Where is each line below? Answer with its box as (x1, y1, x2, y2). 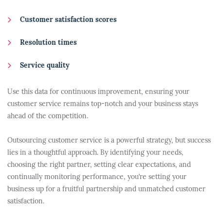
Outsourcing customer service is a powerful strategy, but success (7, 137, 211, 145)
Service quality (20, 62, 70, 70)
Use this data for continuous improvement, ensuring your (7, 89, 189, 96)
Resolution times (20, 39, 77, 47)
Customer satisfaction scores (20, 17, 117, 24)
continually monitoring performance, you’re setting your (7, 174, 186, 181)
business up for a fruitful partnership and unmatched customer (7, 186, 205, 193)
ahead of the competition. (7, 113, 88, 120)
